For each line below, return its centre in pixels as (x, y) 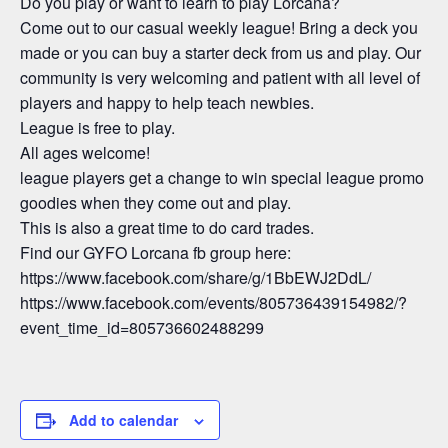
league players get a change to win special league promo (222, 178)
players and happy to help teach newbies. (167, 103)
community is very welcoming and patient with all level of (220, 78)
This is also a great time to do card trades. (167, 228)
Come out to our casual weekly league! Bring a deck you (219, 28)
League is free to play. (97, 128)
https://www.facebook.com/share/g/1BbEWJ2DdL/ (195, 278)
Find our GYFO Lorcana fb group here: (155, 253)
